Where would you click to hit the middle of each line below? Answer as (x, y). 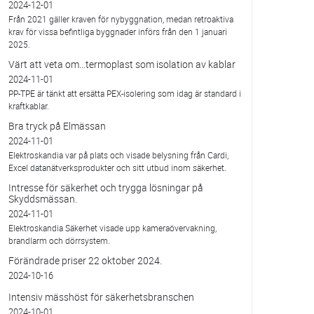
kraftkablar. (28, 106)
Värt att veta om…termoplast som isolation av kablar (122, 64)
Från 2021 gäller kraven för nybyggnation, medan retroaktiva (121, 19)
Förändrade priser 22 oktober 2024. (85, 261)
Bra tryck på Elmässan (57, 126)
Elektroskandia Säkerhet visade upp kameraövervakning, (112, 228)
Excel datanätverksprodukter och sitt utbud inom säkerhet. (117, 168)
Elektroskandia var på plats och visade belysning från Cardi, (118, 155)
